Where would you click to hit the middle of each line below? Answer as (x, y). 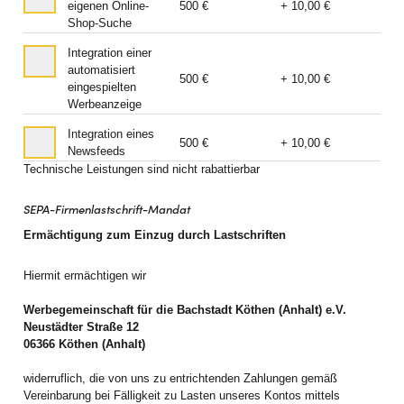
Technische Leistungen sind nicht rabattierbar (141, 170)
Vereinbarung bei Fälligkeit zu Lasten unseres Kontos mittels (181, 395)
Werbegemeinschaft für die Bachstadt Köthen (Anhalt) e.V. (184, 310)
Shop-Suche (99, 24)
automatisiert (101, 71)
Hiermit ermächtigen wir (84, 275)
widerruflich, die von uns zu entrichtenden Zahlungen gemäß (180, 378)
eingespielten (101, 88)
